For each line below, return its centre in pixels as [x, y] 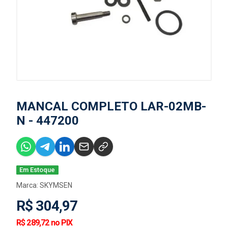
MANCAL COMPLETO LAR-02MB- [111, 106]
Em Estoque [37, 170]
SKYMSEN [56, 185]
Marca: [28, 185]
